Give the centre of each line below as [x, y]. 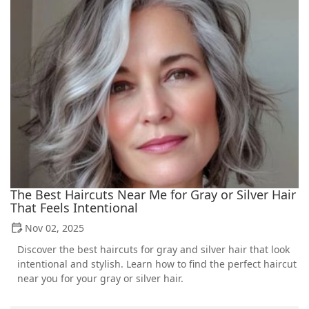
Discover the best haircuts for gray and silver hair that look [153, 249]
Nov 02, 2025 [54, 228]
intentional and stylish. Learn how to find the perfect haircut [157, 263]
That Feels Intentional [74, 207]
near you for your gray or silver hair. [100, 278]
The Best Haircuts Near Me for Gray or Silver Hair [153, 194]
